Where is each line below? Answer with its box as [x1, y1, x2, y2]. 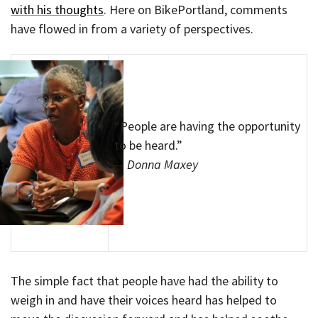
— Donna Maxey [114, 155, 198, 172]
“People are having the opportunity [114, 117, 300, 134]
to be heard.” [114, 136, 182, 153]
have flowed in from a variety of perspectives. [11, 20, 253, 37]
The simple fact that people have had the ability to [11, 272, 278, 289]
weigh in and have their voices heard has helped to [11, 291, 277, 308]
